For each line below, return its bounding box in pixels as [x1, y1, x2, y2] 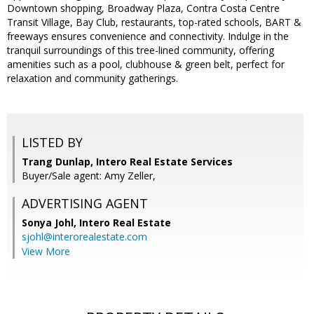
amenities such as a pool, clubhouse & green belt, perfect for [7, 57, 285, 71]
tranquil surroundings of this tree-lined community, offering [7, 43, 274, 57]
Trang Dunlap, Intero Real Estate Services [22, 155, 233, 169]
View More [22, 245, 70, 259]
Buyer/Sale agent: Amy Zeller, [22, 169, 156, 183]
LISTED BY [22, 134, 83, 151]
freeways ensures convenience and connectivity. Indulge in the [7, 29, 289, 43]
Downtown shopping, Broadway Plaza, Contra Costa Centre [7, 1, 280, 15]
